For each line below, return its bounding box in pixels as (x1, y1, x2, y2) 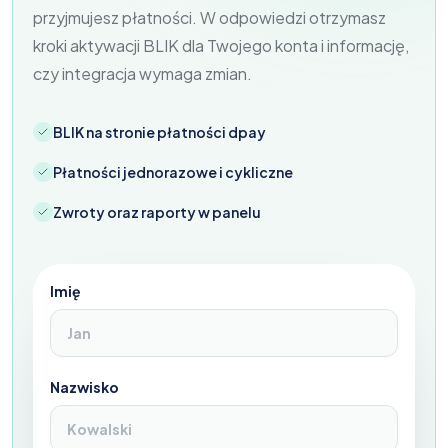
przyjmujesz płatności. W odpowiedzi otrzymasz (33, 7, 386, 29)
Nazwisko (50, 378, 119, 397)
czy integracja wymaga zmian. (33, 63, 252, 85)
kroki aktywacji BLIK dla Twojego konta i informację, (33, 35, 409, 57)
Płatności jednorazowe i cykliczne (53, 163, 293, 182)
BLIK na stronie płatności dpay (53, 123, 266, 142)
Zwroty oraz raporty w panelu (53, 203, 261, 222)
